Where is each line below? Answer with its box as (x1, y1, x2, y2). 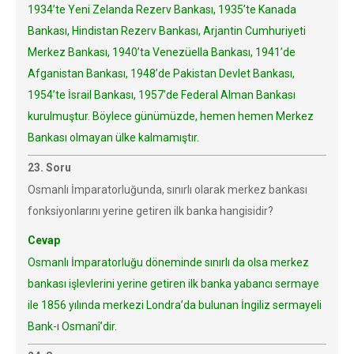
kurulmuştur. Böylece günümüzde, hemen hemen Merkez (28, 110, 314, 122)
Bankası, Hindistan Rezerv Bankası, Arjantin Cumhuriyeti (28, 24, 306, 37)
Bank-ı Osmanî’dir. (28, 320, 117, 333)
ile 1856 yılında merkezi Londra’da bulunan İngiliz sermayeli (28, 299, 322, 311)
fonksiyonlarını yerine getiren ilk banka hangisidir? (28, 205, 273, 217)
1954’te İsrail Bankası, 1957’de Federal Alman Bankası (28, 88, 296, 101)
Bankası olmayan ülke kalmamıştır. (28, 131, 199, 144)
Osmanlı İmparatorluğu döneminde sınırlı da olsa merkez (28, 256, 309, 269)
